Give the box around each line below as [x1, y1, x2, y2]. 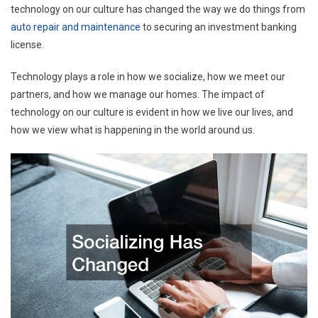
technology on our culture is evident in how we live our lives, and [11, 106, 293, 118]
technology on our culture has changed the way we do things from [11, 3, 305, 15]
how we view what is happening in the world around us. [11, 124, 255, 136]
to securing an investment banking [141, 21, 297, 33]
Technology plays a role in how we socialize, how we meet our [11, 70, 285, 82]
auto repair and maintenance [11, 21, 141, 33]
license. [11, 38, 44, 50]
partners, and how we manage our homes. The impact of [11, 88, 265, 100]
